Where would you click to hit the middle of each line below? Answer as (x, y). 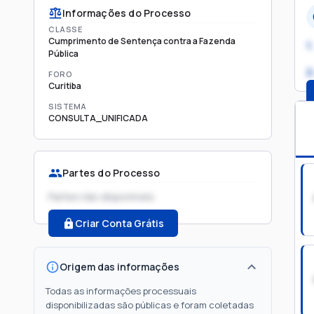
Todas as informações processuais (121, 291)
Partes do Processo (111, 173)
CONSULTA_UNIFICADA (98, 118)
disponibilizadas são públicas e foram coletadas (150, 305)
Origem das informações (120, 267)
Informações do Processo (127, 13)
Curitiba (65, 86)
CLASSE (65, 29)
